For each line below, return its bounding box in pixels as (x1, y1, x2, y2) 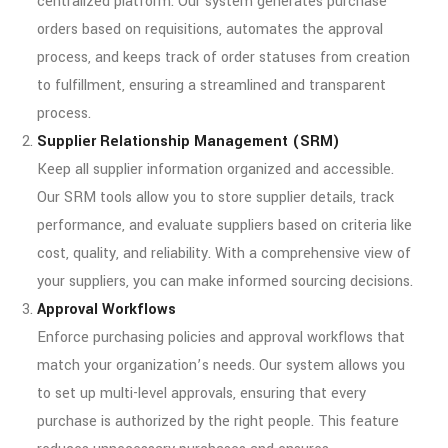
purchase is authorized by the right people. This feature (37, 410, 399, 432)
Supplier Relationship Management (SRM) (37, 130, 340, 152)
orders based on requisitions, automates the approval (37, 18, 383, 40)
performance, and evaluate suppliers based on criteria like (37, 214, 412, 236)
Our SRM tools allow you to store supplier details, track (37, 186, 394, 208)
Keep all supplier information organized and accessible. (37, 158, 394, 180)
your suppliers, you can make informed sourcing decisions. (37, 270, 413, 292)
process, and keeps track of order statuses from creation (37, 46, 410, 68)
